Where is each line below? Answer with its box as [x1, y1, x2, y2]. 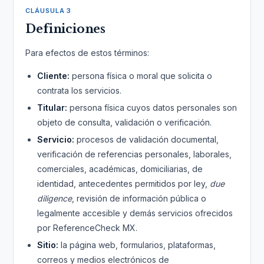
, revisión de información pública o [72, 193, 207, 203]
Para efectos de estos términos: [25, 48, 150, 58]
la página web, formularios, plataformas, [58, 240, 216, 250]
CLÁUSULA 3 [25, 6, 72, 15]
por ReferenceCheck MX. [37, 223, 138, 233]
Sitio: [37, 240, 59, 250]
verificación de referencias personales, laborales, [37, 149, 232, 159]
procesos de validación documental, [74, 134, 219, 144]
